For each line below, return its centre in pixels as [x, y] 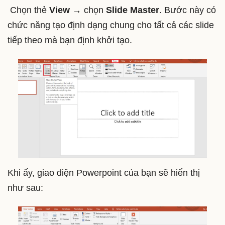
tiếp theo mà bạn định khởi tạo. [70, 40]
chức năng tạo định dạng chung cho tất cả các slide [111, 25]
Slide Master [133, 10]
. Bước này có [188, 10]
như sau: [25, 188]
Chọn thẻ [27, 10]
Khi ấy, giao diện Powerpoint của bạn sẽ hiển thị [104, 173]
